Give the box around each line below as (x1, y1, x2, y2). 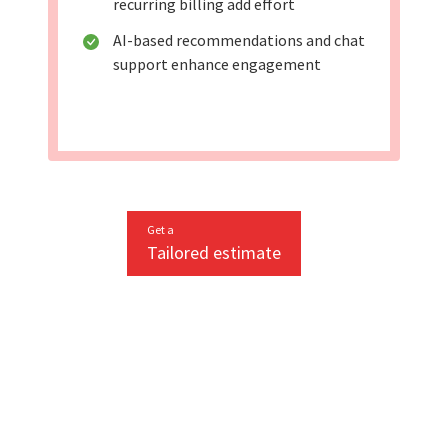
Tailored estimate (147, 241, 281, 265)
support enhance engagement (112, 54, 321, 75)
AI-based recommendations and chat (112, 30, 365, 51)
